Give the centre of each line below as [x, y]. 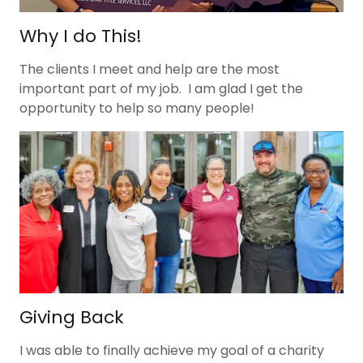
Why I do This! [81, 36]
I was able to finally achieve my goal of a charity [172, 350]
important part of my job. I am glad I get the [161, 88]
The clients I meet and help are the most [149, 69]
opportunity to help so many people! [137, 108]
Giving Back [72, 317]
